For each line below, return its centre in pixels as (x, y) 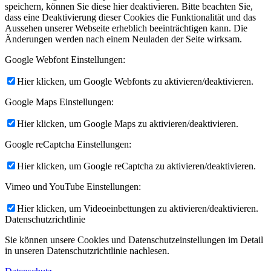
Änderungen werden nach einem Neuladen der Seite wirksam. (123, 39)
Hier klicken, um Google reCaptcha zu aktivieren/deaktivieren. (136, 166)
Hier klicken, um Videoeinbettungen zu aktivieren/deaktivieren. (138, 208)
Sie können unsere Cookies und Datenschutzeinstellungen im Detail (134, 240)
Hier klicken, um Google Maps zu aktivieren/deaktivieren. (128, 123)
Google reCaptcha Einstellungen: (68, 144)
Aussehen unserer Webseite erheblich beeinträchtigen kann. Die (126, 28)
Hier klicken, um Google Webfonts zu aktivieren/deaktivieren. (135, 81)
